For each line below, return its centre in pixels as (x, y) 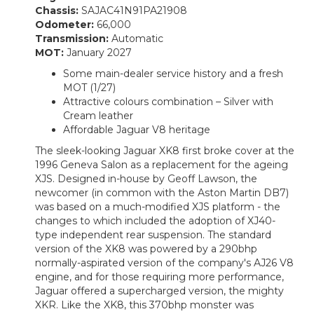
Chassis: (58, 10)
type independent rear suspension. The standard (153, 234)
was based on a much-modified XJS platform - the (158, 206)
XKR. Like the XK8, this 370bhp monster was (144, 305)
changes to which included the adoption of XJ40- (155, 220)
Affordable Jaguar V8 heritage (137, 129)
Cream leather (98, 115)
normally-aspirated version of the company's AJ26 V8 (164, 262)
